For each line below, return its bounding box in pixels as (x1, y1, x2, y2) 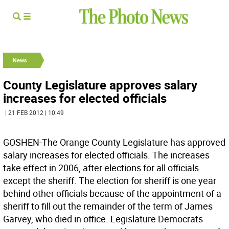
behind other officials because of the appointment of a (3, 187, 221, 199)
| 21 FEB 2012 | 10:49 (5, 108, 64, 117)
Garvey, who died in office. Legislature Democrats (3, 213, 203, 225)
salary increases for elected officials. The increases (3, 149, 210, 161)
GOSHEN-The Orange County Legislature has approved (3, 136, 225, 148)
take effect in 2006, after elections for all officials (3, 162, 199, 174)
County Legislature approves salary (3, 77, 197, 93)
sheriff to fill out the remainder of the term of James (3, 200, 213, 212)
